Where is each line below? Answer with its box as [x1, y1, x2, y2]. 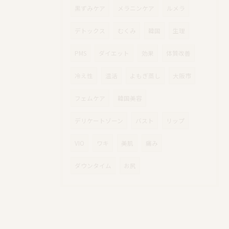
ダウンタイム [75, 162, 111, 170]
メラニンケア [118, 4, 154, 13]
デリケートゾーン [75, 117, 123, 125]
